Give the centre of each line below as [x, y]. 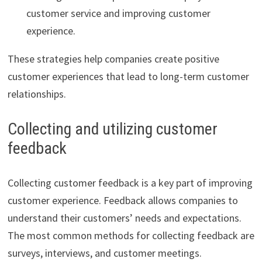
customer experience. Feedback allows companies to [123, 201]
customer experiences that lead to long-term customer [128, 77]
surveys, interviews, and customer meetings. [104, 253]
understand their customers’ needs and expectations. [124, 218]
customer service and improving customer [118, 13]
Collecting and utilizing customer [112, 129]
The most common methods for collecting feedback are [131, 236]
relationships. [37, 94]
